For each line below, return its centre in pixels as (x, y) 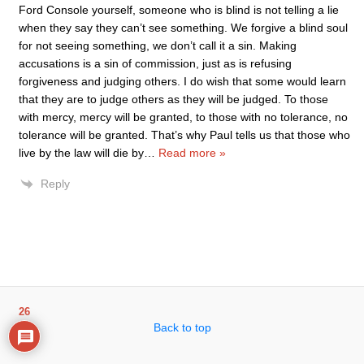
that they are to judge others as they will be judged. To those (173, 99)
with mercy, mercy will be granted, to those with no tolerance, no (183, 117)
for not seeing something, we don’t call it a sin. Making (158, 45)
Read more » (192, 153)
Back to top (182, 327)
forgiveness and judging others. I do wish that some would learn (182, 81)
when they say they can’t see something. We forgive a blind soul (183, 28)
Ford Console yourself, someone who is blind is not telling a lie (179, 10)
